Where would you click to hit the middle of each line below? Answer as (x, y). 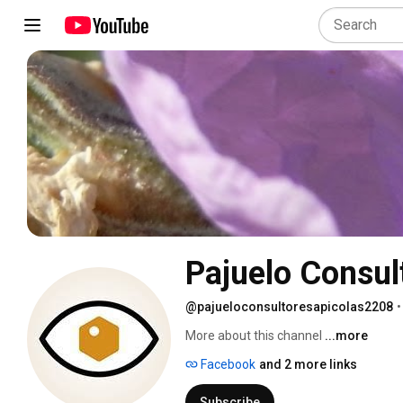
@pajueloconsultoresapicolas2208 (289, 306)
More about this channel (254, 335)
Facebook (227, 364)
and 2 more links (308, 364)
